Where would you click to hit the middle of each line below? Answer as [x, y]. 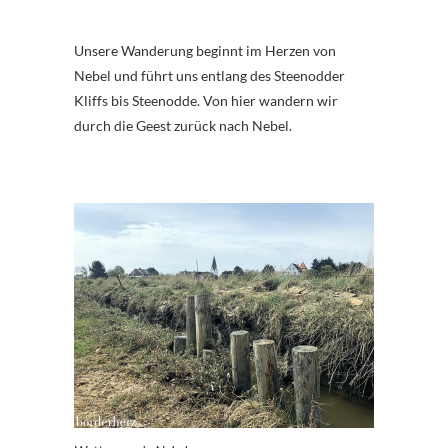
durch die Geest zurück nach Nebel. [183, 125]
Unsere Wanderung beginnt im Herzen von [205, 50]
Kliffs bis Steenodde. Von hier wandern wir [206, 100]
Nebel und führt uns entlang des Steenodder [209, 75]
